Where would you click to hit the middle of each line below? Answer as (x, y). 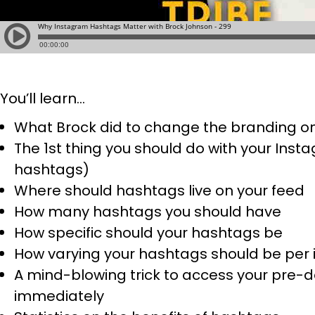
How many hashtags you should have (148, 212)
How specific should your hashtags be (148, 233)
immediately (59, 296)
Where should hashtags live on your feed (159, 191)
